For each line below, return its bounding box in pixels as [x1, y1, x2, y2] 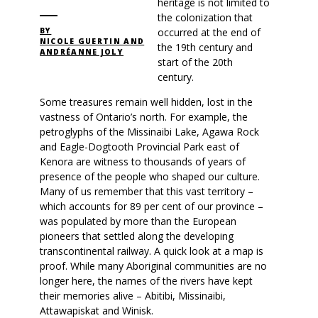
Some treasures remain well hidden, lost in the [39, 94, 253, 109]
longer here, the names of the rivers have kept [39, 273, 253, 287]
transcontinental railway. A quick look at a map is [39, 243, 263, 258]
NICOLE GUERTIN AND [39, 35, 145, 46]
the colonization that [157, 10, 253, 24]
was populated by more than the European [39, 214, 236, 228]
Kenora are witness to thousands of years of [39, 154, 246, 168]
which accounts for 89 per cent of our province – [39, 199, 263, 213]
